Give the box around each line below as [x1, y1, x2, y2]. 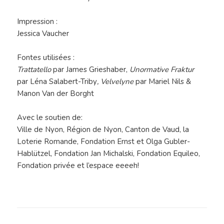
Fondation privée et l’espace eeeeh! [17, 160, 139, 171]
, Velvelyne [97, 76, 134, 87]
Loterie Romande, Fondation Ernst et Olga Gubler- [17, 136, 190, 147]
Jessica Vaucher [17, 28, 69, 39]
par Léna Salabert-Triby [17, 76, 97, 87]
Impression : [17, 16, 58, 27]
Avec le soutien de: [17, 112, 83, 123]
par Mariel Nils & [133, 76, 191, 87]
